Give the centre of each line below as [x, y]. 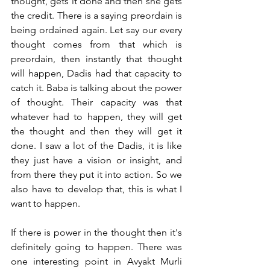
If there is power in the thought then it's [96, 232]
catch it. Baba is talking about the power [96, 88]
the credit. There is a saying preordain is [96, 15]
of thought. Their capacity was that [96, 102]
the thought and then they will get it [96, 131]
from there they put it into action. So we [96, 174]
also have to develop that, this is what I [96, 189]
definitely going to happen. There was [96, 247]
